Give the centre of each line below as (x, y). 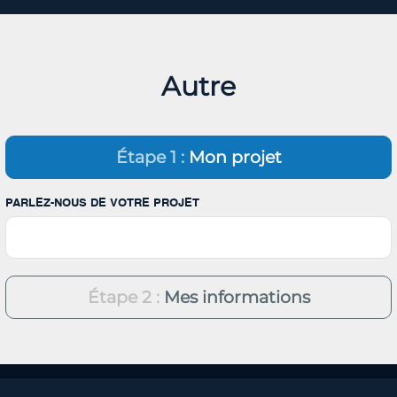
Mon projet (233, 156)
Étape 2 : (123, 296)
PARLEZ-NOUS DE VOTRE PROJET (102, 203)
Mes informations (234, 296)
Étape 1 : (150, 156)
